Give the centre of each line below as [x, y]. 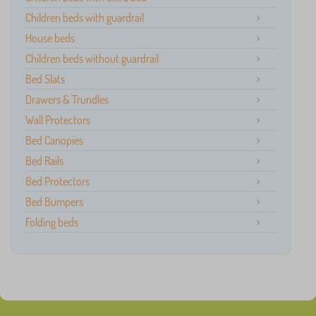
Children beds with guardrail [85, 18]
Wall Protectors [58, 120]
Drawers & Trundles [67, 99]
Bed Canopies [54, 140]
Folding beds [52, 222]
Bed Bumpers [54, 202]
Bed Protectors [57, 181]
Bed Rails [44, 161]
